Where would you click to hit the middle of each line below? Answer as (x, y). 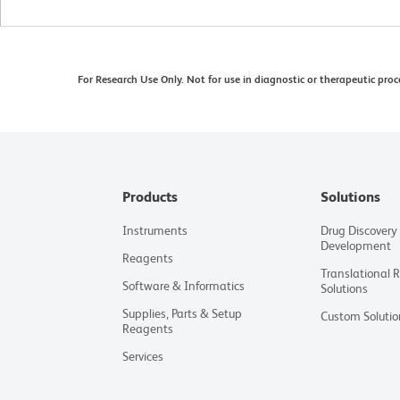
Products (150, 197)
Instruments (155, 231)
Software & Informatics (184, 286)
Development (356, 246)
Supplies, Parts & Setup (183, 314)
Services (143, 357)
